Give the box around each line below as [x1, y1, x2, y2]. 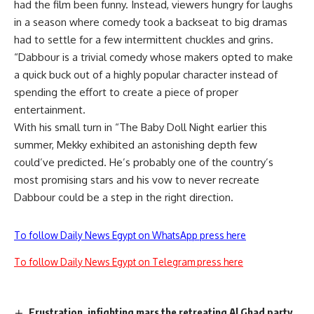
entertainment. [14, 103, 86, 116]
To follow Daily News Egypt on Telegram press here [14, 256, 243, 268]
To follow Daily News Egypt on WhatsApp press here [14, 229, 246, 241]
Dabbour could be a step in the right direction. [14, 191, 233, 204]
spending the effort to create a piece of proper [14, 86, 238, 99]
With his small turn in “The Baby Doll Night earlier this [14, 121, 267, 134]
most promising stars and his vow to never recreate [14, 173, 259, 186]
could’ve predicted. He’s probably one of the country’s [14, 156, 273, 169]
